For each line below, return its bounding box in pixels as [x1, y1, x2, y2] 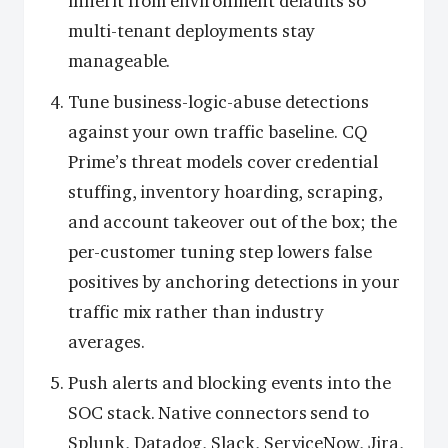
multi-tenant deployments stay [68, 20, 316, 43]
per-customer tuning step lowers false [68, 240, 373, 263]
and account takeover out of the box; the [68, 210, 397, 233]
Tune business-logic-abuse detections [68, 90, 370, 113]
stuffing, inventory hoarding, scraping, [68, 180, 383, 203]
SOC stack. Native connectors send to [68, 401, 370, 424]
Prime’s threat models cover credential [68, 150, 378, 173]
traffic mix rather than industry [68, 300, 325, 323]
